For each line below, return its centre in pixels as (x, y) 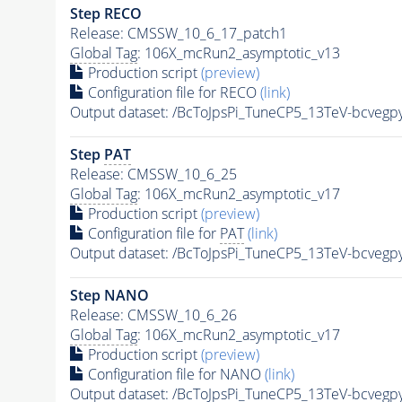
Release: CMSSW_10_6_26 (153, 315)
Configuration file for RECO (172, 92)
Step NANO (109, 295)
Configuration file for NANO (174, 374)
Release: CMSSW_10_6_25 (153, 174)
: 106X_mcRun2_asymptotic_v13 (238, 52)
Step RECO (105, 13)
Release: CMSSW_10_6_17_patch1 (178, 33)
